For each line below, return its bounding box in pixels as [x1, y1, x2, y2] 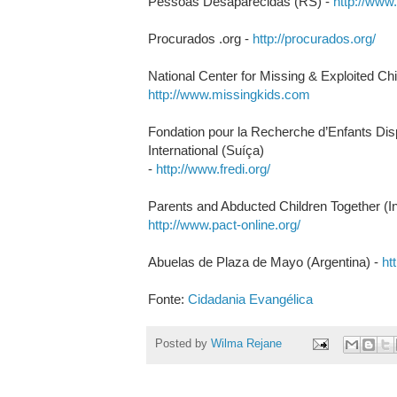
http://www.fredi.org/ [155, 160, 270, 176]
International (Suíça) [147, 142, 264, 158]
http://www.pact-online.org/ [147, 216, 300, 232]
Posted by [154, 338, 211, 351]
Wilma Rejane [210, 338, 282, 351]
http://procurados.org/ [252, 30, 376, 46]
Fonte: [147, 291, 188, 307]
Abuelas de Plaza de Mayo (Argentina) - [147, 253, 382, 269]
